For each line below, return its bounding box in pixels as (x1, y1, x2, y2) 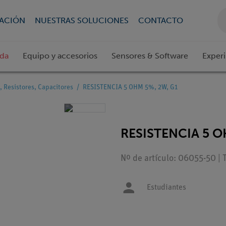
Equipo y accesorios (23, 51, 97, 61)
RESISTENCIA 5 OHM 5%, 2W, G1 (83, 84, 178, 92)
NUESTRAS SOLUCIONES (34, 15, 129, 25)
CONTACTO (138, 15, 183, 25)
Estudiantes (147, 184, 186, 192)
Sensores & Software (111, 51, 188, 61)
